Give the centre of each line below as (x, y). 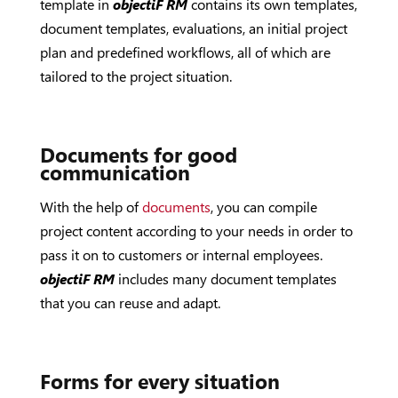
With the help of (91, 207)
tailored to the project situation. (135, 76)
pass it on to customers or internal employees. (181, 255)
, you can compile (263, 207)
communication (115, 172)
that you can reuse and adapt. (130, 302)
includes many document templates (225, 279)
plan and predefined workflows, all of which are (185, 52)
